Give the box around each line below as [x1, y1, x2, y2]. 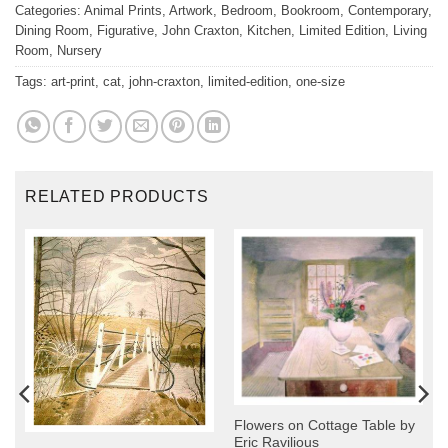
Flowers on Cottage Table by [233, 418, 415, 434]
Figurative [97, 22, 154, 38]
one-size [296, 73, 345, 89]
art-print [51, 73, 95, 89]
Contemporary [348, 2, 428, 18]
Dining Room [15, 22, 89, 38]
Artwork [169, 2, 213, 18]
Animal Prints [84, 2, 162, 18]
